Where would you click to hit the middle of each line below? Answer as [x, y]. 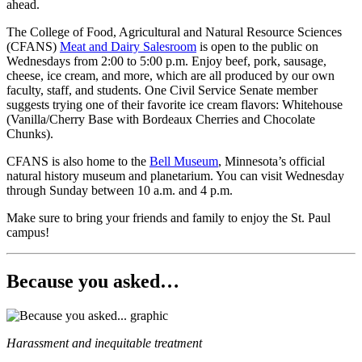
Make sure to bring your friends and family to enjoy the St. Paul [168, 218]
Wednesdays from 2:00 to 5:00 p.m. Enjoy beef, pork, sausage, [166, 61]
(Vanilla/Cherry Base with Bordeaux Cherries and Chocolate [161, 120]
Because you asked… [93, 282]
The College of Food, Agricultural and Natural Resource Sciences [174, 32]
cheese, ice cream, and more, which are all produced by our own [170, 76]
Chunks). [30, 134]
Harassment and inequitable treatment [104, 343]
